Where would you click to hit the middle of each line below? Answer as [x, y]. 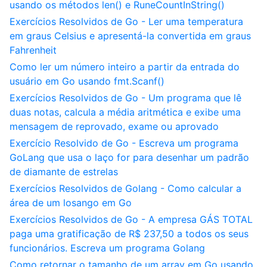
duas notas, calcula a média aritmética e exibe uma [125, 112]
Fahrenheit [33, 50]
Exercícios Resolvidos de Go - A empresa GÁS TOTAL [131, 219]
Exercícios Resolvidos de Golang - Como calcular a [125, 188]
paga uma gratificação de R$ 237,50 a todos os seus [129, 234]
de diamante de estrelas [64, 172]
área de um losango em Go [71, 203]
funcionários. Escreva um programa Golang [107, 248]
